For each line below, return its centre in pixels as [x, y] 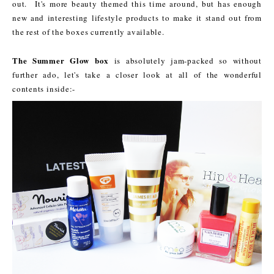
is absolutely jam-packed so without [185, 60]
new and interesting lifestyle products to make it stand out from [137, 17]
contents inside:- [44, 88]
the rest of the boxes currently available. [88, 31]
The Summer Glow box [61, 60]
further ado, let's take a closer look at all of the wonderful [137, 74]
